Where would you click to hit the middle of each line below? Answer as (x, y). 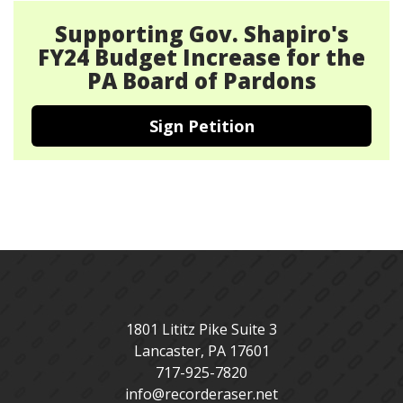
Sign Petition (201, 126)
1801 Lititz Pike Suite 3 (201, 329)
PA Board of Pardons (201, 81)
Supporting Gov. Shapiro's (201, 34)
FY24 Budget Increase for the (201, 57)
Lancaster (167, 351)
